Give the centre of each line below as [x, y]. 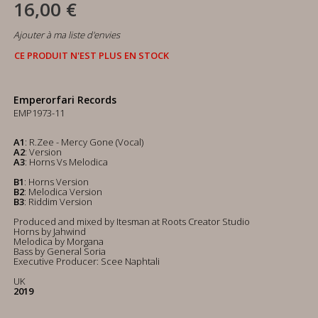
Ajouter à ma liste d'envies [67, 35]
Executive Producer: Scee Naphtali [87, 261]
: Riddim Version [58, 202]
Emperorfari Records [65, 100]
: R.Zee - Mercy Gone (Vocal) [84, 142]
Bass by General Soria [60, 251]
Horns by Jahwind [50, 231]
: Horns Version [56, 182]
